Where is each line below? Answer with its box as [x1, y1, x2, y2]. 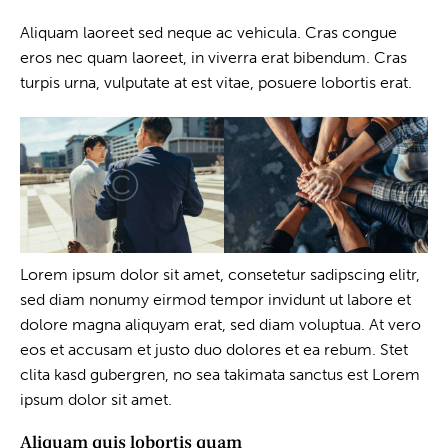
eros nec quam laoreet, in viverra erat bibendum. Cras [20, 47, 407, 67]
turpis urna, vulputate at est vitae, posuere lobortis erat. [20, 72, 412, 92]
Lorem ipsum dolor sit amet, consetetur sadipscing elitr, [20, 265, 420, 285]
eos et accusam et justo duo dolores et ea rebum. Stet [20, 340, 408, 360]
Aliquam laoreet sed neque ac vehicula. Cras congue [20, 22, 397, 42]
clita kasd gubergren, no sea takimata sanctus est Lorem [20, 365, 420, 385]
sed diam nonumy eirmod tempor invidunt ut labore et [20, 290, 411, 310]
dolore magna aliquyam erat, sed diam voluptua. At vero [20, 315, 421, 335]
